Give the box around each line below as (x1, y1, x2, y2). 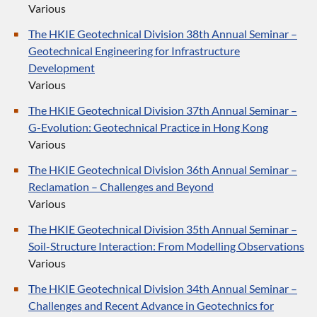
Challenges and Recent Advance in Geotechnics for (28, 299, 274, 312)
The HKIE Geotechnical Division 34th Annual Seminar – (28, 282, 297, 295)
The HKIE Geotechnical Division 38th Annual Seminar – (28, 27, 297, 40)
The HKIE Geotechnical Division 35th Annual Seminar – (28, 222, 297, 236)
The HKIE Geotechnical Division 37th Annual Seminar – (28, 103, 297, 117)
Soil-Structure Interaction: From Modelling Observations (28, 239, 304, 253)
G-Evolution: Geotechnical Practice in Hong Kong (28, 120, 268, 134)
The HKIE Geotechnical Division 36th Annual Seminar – (28, 163, 297, 176)
